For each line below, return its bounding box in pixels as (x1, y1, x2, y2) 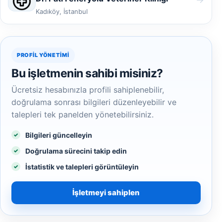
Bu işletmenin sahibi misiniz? (11, 66, 163, 80)
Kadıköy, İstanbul (36, 7, 88, 15)
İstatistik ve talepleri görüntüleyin (25, 163, 139, 171)
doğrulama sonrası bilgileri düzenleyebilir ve (11, 97, 176, 107)
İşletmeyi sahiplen (72, 188, 140, 197)
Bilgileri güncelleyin (25, 131, 92, 139)
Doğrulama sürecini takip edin (25, 147, 127, 155)
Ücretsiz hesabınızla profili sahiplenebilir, (11, 85, 164, 95)
